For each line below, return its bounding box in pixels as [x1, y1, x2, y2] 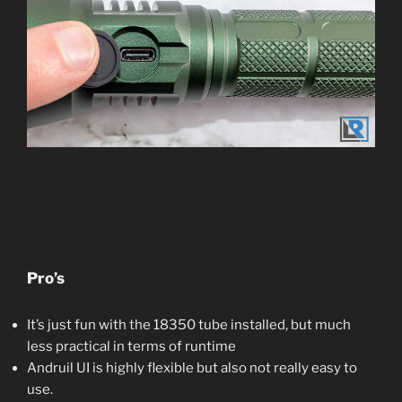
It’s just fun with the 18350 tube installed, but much [27, 316, 351, 333]
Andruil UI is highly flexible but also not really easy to [27, 359, 357, 376]
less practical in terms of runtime [27, 337, 236, 354]
